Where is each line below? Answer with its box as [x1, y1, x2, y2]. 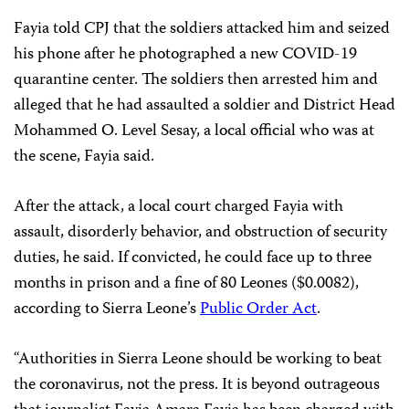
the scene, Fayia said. [14, 143, 154, 172]
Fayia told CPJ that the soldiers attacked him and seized [14, 16, 390, 44]
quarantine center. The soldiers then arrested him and [14, 67, 378, 95]
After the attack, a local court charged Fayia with [14, 194, 343, 222]
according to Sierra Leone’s [14, 296, 200, 324]
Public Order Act [200, 296, 317, 324]
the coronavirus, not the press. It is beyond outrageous [14, 372, 380, 400]
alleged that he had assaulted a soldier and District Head [14, 92, 395, 121]
